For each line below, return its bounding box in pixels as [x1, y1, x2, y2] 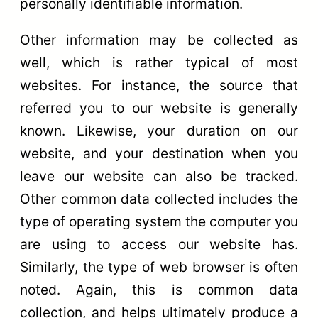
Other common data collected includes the [20, 190, 298, 208]
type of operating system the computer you [20, 213, 298, 231]
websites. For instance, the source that [20, 77, 298, 94]
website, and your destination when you [20, 145, 298, 163]
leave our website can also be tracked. [20, 168, 298, 185]
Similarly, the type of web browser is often [20, 258, 298, 276]
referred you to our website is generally [20, 99, 298, 117]
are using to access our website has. [20, 236, 298, 253]
